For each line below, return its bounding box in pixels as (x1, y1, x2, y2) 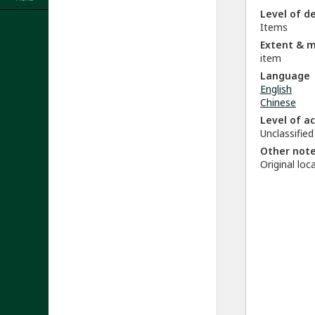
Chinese (260, 96, 296, 109)
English (260, 82, 292, 96)
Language (260, 69, 310, 82)
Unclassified (260, 127, 314, 140)
